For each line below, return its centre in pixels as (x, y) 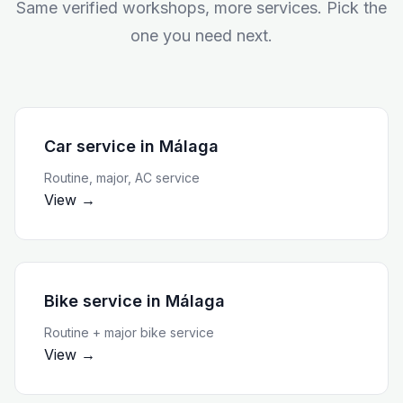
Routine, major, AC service (122, 178)
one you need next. (201, 36)
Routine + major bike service (129, 332)
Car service (90, 146)
